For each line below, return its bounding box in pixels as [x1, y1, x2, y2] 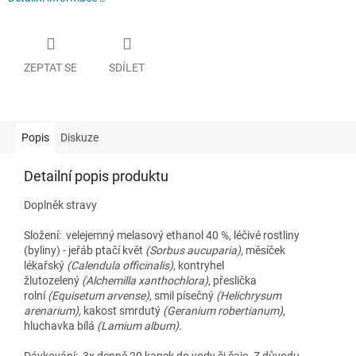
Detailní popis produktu [24, 167, 168, 184]
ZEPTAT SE [24, 60, 77, 74]
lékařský [24, 258, 67, 272]
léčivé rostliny [234, 228, 300, 242]
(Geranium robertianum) [163, 304, 283, 317]
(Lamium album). [97, 319, 182, 332]
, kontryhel [173, 258, 224, 272]
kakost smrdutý [81, 304, 163, 317]
